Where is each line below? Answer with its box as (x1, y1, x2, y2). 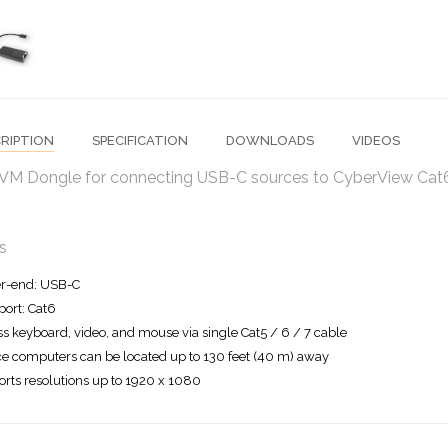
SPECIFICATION (91, 132, 188, 148)
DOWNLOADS (225, 132, 314, 148)
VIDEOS (351, 132, 400, 148)
